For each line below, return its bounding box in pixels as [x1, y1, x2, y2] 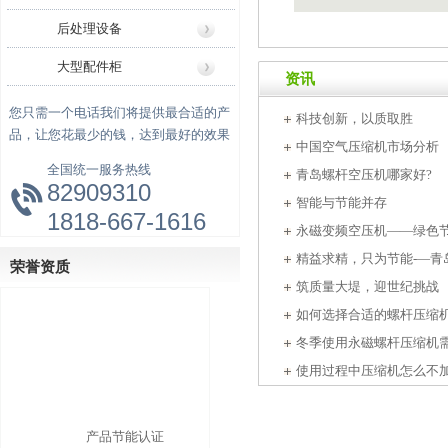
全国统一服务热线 [47, 162, 151, 177]
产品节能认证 [86, 419, 164, 434]
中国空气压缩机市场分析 [296, 139, 439, 154]
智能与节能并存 [296, 195, 387, 210]
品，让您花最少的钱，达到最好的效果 [9, 127, 230, 142]
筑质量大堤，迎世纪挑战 [296, 279, 439, 294]
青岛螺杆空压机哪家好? [296, 167, 432, 182]
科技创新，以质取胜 [296, 111, 413, 126]
